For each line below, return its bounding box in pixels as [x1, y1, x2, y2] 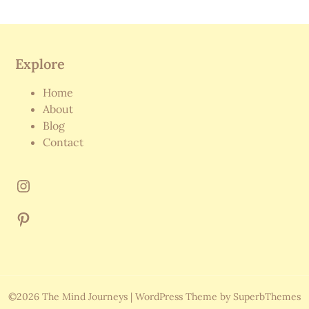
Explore [15, 55, 66, 73]
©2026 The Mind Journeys [8, 290, 130, 303]
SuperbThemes [233, 290, 301, 303]
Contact [43, 135, 84, 150]
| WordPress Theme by [130, 290, 233, 303]
